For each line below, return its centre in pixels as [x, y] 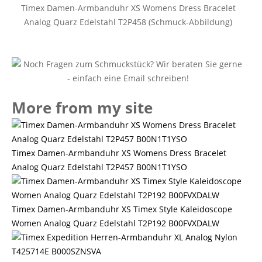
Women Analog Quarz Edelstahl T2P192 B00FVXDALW [116, 223]
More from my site [82, 108]
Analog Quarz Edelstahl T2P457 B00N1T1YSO [99, 167]
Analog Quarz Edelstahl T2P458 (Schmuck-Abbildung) [128, 22]
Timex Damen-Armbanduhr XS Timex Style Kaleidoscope [122, 209]
